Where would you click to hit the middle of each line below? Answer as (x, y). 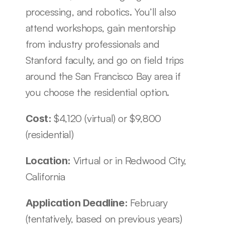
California (45, 177)
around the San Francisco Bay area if (103, 76)
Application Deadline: (78, 203)
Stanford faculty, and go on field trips (104, 60)
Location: (49, 161)
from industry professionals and (92, 44)
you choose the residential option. (97, 92)
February (149, 203)
